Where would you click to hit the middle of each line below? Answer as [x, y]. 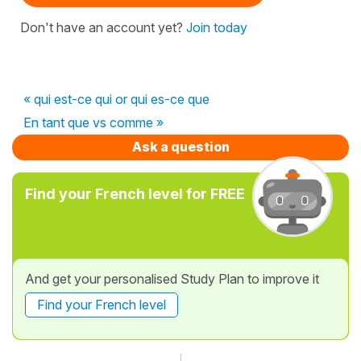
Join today [217, 27]
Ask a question [180, 146]
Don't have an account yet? [103, 27]
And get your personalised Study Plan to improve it [172, 278]
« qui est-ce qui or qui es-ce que [116, 99]
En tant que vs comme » [93, 122]
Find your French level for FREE [135, 193]
